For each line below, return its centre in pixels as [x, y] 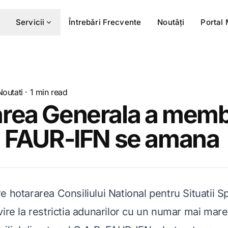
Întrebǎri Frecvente [105, 22]
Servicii [30, 22]
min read [50, 92]
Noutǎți [171, 22]
